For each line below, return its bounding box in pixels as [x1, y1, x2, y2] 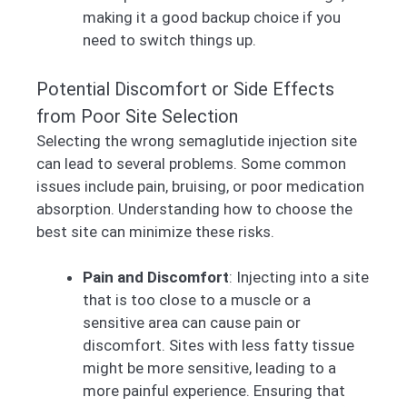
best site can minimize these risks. [36, 222, 274, 241]
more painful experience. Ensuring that [83, 382, 345, 401]
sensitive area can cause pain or [83, 313, 301, 333]
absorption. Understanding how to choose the [36, 199, 352, 218]
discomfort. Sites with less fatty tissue [83, 336, 354, 355]
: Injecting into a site [229, 268, 369, 287]
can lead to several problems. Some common [36, 154, 346, 173]
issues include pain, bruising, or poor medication [36, 176, 364, 195]
